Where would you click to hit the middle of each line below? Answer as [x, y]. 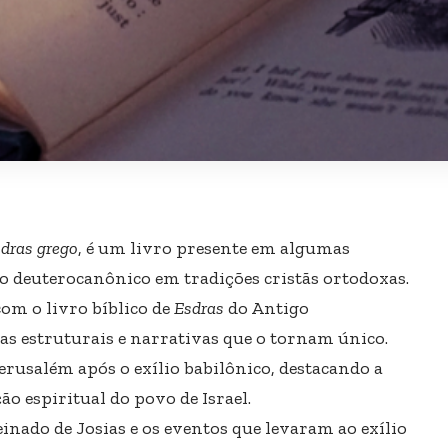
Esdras [199, 307]
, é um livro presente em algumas [214, 247]
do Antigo [266, 307]
